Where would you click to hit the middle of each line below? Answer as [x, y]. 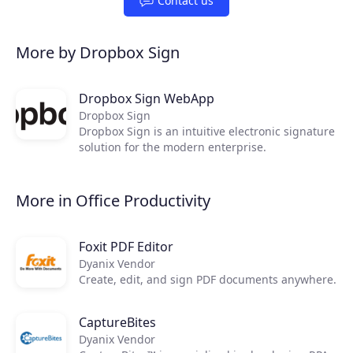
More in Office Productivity [113, 201]
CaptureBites [117, 322]
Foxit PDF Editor [126, 247]
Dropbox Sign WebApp [147, 98]
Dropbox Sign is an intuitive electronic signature [116, 131]
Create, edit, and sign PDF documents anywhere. [208, 279]
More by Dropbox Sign [98, 52]
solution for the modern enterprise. [173, 147]
